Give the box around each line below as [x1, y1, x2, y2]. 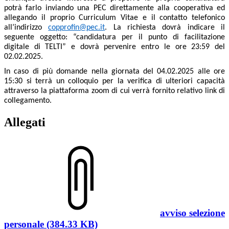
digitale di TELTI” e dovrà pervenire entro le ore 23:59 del [4, 42, 225, 51]
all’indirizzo [4, 23, 49, 32]
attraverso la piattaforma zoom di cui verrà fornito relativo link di [4, 87, 225, 96]
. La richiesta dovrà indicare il [105, 23, 225, 32]
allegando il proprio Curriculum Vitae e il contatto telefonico [4, 13, 225, 22]
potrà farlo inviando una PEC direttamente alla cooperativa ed [4, 4, 225, 12]
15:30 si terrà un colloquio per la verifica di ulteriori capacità [4, 77, 225, 86]
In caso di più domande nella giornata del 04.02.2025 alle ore [4, 67, 225, 76]
